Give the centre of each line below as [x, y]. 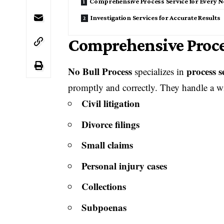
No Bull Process [100, 71]
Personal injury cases [124, 165]
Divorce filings [111, 124]
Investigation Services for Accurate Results [155, 17]
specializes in [159, 71]
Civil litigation [111, 103]
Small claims [107, 145]
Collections [104, 186]
